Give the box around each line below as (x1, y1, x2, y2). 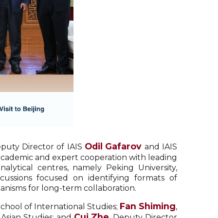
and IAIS (142, 142, 178, 151)
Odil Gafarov (85, 141, 142, 151)
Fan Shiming (120, 201, 176, 211)
